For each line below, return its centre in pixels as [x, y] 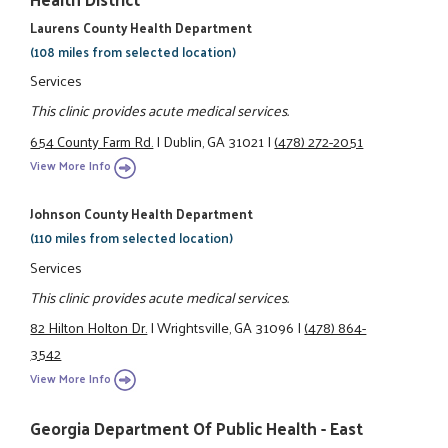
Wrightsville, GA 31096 [226, 327]
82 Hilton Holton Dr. [89, 327]
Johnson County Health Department [142, 214]
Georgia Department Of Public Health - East [197, 427]
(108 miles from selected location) [133, 51]
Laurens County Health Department [141, 27]
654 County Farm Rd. [92, 140]
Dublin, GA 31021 [214, 140]
